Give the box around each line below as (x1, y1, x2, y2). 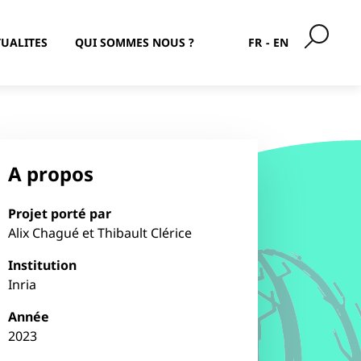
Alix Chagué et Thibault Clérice (8, 224, 193, 242)
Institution (8, 256, 77, 274)
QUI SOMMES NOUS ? (75, 35, 195, 50)
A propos (8, 160, 94, 187)
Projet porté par (8, 205, 112, 222)
